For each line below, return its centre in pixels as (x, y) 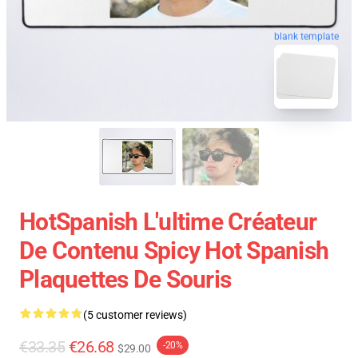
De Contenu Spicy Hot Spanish (174, 251)
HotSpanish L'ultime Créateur (168, 222)
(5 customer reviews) (135, 315)
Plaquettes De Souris (125, 279)
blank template (306, 36)
